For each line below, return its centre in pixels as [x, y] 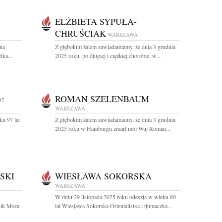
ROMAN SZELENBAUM [102, 99]
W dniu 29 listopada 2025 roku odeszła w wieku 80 [115, 197]
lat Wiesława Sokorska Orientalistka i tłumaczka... [113, 206]
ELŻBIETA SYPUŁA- [96, 21]
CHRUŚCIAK [81, 33]
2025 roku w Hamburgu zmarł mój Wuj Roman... [113, 128]
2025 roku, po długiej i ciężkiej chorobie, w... [108, 55]
